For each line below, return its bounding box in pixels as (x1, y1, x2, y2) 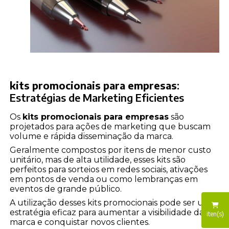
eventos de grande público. (10, 184, 122, 194)
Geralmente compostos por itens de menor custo (10, 145, 212, 155)
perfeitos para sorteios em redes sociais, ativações (10, 165, 208, 175)
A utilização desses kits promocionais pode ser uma (10, 198, 217, 208)
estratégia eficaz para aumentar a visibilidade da (10, 208, 204, 218)
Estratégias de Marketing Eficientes (10, 91, 185, 104)
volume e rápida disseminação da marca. (10, 131, 174, 142)
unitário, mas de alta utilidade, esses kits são (10, 155, 186, 165)
